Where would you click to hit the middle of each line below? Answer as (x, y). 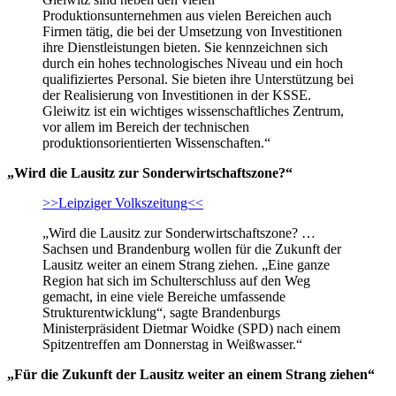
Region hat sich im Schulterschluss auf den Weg (176, 280)
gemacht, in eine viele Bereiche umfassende (164, 296)
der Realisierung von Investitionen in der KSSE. (177, 95)
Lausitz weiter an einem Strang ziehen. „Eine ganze (186, 264)
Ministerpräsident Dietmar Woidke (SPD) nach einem (191, 328)
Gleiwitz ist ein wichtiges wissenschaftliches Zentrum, (193, 110)
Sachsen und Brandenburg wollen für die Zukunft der (192, 248)
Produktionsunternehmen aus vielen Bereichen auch (187, 15)
